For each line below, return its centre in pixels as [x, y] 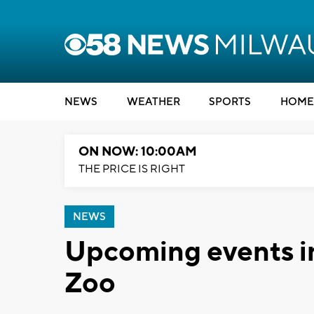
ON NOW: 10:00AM [138, 152]
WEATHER [153, 102]
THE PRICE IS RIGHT [132, 169]
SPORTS [230, 102]
